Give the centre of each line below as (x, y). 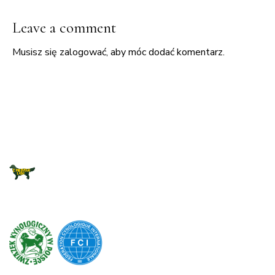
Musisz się (36, 52)
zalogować (83, 52)
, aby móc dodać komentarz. (165, 52)
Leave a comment (64, 28)
